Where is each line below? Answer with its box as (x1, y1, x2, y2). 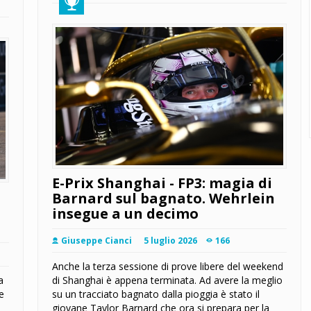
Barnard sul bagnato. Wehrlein (52, 189, 275, 208)
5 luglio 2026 (144, 235, 197, 247)
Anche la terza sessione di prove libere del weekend (52, 260, 283, 274)
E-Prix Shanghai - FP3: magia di (52, 174, 272, 193)
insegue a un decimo (52, 204, 199, 224)
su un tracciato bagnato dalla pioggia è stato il (52, 287, 260, 301)
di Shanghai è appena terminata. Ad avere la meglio (52, 274, 283, 287)
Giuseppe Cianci (61, 235, 132, 247)
